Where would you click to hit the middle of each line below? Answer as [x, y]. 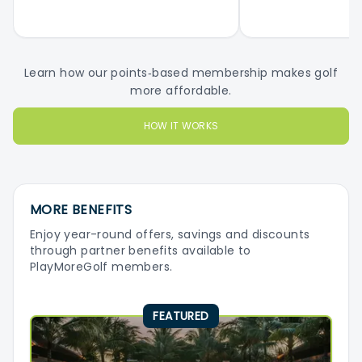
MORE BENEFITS [81, 210]
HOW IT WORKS [181, 126]
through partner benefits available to [141, 250]
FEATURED [181, 316]
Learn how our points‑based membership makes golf [181, 73]
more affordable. [181, 90]
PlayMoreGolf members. [101, 267]
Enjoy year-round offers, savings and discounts [170, 234]
